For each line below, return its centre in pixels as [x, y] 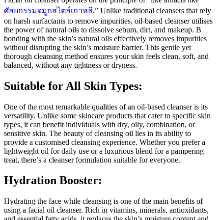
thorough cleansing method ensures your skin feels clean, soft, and [106, 56]
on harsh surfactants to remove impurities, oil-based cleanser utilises [108, 21]
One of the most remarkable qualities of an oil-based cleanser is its [106, 107]
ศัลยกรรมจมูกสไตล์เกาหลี [48, 10]
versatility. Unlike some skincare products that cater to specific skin [107, 115]
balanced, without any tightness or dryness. [70, 65]
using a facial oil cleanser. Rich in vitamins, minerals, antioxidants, [106, 210]
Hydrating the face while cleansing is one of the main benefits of [103, 201]
